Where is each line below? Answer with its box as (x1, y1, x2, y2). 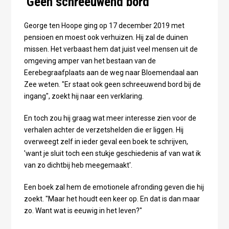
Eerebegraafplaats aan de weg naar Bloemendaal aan (24, 68, 198, 77)
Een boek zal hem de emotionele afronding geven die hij (24, 183, 204, 192)
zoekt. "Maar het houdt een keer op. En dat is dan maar (24, 195, 200, 203)
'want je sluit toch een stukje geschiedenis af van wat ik (24, 149, 201, 158)
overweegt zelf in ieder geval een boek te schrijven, (24, 138, 188, 146)
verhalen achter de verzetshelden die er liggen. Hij (24, 126, 184, 134)
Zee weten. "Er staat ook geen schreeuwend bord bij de (24, 80, 201, 89)
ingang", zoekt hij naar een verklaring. (24, 92, 145, 101)
